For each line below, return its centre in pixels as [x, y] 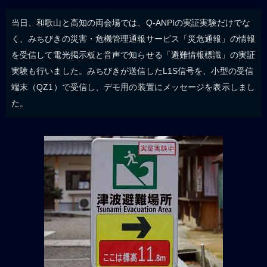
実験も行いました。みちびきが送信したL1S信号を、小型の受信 [132, 71]
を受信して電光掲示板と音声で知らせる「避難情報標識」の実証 [133, 55]
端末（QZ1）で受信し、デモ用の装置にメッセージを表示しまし [133, 87]
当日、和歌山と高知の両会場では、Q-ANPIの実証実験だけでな [131, 23]
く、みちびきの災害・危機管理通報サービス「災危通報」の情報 [133, 39]
